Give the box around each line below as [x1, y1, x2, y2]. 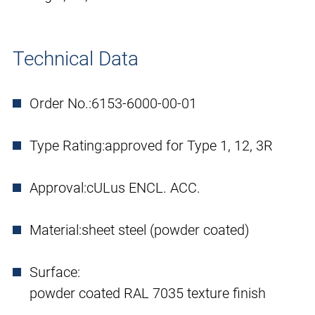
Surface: [30, 264, 80, 281]
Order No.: [30, 95, 91, 112]
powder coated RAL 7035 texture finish [30, 285, 266, 302]
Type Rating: [30, 137, 105, 155]
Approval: [30, 179, 86, 197]
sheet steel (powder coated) [82, 221, 250, 239]
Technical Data [13, 47, 139, 71]
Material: [30, 221, 82, 239]
